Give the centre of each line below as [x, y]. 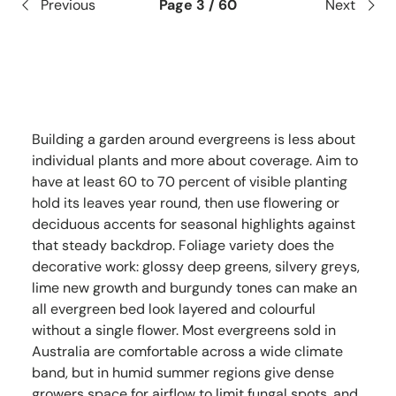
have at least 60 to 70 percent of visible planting [190, 182]
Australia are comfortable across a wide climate [187, 352]
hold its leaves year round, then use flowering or [186, 203]
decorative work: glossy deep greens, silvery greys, [196, 267]
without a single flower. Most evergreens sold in [184, 331]
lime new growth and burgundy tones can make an [194, 288]
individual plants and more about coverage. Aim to [195, 161]
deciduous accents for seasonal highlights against [194, 225]
